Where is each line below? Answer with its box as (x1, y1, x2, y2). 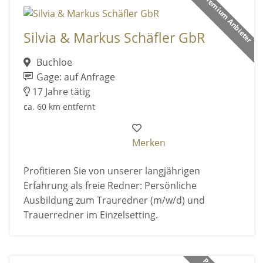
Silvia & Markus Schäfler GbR (23, 28, 205, 47)
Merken (132, 136, 166, 149)
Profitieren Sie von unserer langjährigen (23, 164, 200, 177)
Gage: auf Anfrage (34, 70, 116, 84)
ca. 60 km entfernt (23, 101, 95, 113)
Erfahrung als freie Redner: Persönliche (23, 178, 197, 192)
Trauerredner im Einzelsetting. (23, 208, 158, 221)
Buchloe (33, 56, 72, 69)
